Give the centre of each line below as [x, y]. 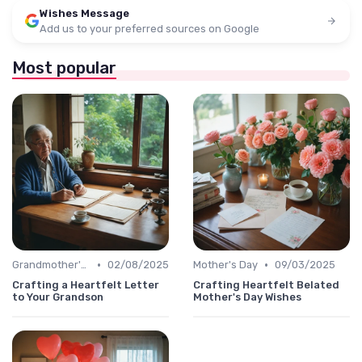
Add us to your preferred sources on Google [149, 29]
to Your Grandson [58, 297]
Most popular [64, 68]
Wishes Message [84, 14]
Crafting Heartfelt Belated [266, 285]
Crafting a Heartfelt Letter [86, 285]
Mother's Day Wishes [247, 297]
